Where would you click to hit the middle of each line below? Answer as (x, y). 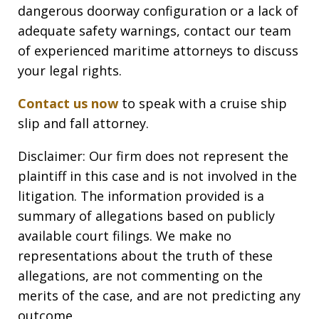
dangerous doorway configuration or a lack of (158, 11)
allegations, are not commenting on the (140, 276)
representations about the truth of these (145, 256)
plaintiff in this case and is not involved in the (157, 176)
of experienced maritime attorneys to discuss (158, 51)
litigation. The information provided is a (141, 196)
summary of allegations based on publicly (146, 216)
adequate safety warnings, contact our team (155, 31)
